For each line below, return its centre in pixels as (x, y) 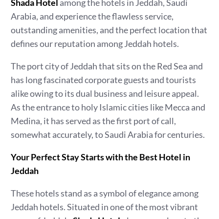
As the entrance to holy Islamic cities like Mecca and (108, 107)
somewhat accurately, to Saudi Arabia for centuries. (108, 134)
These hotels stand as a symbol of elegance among (105, 193)
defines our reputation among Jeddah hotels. (95, 44)
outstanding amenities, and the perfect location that (109, 30)
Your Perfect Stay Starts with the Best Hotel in (101, 157)
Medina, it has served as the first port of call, (94, 121)
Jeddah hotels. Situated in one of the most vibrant (105, 207)
